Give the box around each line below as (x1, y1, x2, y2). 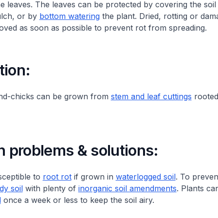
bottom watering (39, 11, 100, 21)
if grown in (71, 172, 116, 182)
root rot (42, 172, 72, 182)
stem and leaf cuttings (110, 91, 192, 101)
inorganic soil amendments (78, 183, 177, 193)
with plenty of (22, 183, 78, 193)
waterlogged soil (115, 172, 176, 182)
